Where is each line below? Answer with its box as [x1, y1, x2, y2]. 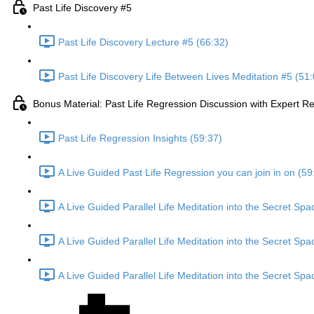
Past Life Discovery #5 [33, 2, 132, 14]
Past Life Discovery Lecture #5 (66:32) [58, 36, 228, 48]
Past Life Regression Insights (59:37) [58, 132, 222, 144]
